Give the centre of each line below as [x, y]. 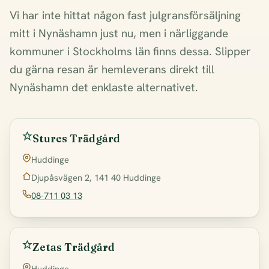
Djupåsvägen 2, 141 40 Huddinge [96, 178]
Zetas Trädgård [74, 247]
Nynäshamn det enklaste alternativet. [104, 88]
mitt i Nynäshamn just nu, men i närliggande [119, 34]
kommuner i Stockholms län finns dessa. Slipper [130, 52]
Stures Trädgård [76, 139]
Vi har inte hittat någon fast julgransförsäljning [125, 16]
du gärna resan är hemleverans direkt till [112, 70]
